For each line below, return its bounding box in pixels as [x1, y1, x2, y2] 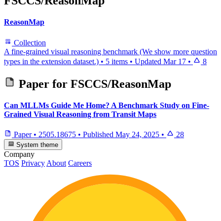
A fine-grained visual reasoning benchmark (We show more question [4, 47, 217, 56]
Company [4, 150, 35, 159]
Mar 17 [163, 57, 186, 66]
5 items [106, 57, 128, 66]
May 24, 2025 [115, 130, 159, 139]
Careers [68, 159, 92, 168]
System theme [14, 141, 59, 149]
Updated [135, 57, 163, 66]
